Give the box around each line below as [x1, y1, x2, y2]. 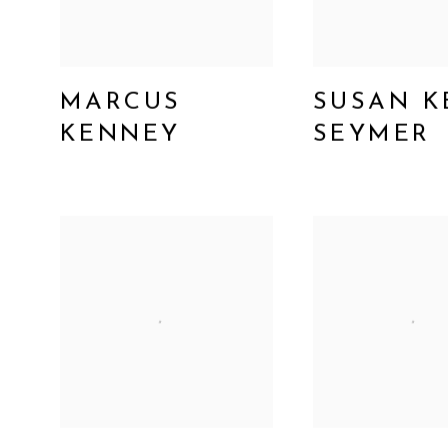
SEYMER [312, 122, 431, 147]
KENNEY [60, 122, 181, 147]
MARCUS [60, 90, 182, 115]
